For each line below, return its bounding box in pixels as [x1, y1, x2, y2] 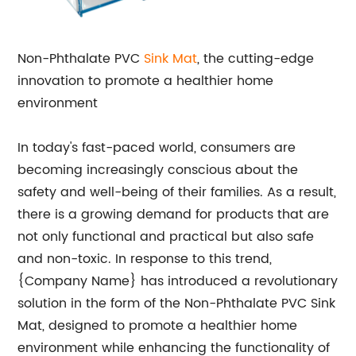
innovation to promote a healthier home [17, 70, 274, 91]
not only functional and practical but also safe [17, 226, 315, 247]
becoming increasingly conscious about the [17, 159, 299, 180]
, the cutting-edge [197, 48, 315, 69]
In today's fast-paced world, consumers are [17, 137, 296, 158]
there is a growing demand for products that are [17, 203, 330, 225]
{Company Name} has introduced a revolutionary [17, 270, 339, 292]
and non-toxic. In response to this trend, [17, 248, 273, 269]
